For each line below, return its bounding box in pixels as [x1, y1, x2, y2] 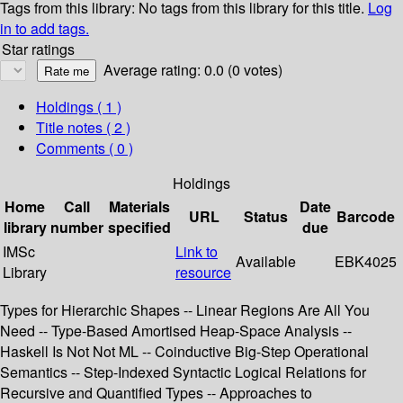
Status [244, 206, 288, 228]
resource [175, 262, 231, 283]
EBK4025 [335, 251, 397, 273]
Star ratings [2, 39, 75, 60]
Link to [175, 241, 218, 263]
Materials [109, 196, 170, 218]
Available [236, 251, 296, 273]
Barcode [336, 206, 395, 228]
